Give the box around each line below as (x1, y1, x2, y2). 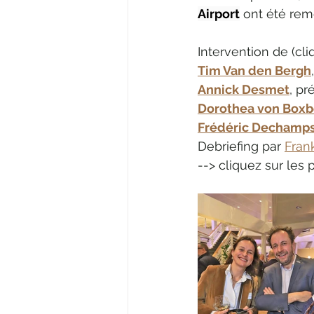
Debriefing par (198, 138, 285, 153)
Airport (198, 6, 240, 21)
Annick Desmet (198, 81, 289, 97)
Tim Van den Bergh (198, 62, 311, 78)
